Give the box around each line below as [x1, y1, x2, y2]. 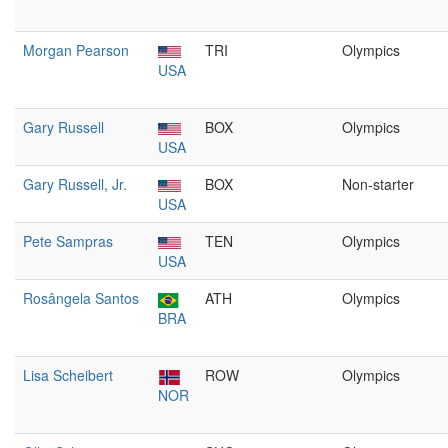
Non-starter [342, 174, 414, 194]
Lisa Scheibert [23, 365, 113, 385]
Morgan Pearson [23, 40, 129, 60]
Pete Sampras [23, 231, 113, 251]
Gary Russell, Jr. [23, 174, 127, 194]
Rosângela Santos [23, 288, 139, 308]
